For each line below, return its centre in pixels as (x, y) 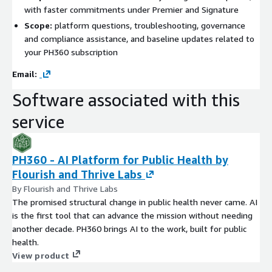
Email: (25, 73)
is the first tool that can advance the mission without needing (132, 215)
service (38, 121)
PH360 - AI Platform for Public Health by (120, 159)
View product (41, 255)
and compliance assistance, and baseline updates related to (139, 38)
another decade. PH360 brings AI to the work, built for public (129, 228)
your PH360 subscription (71, 52)
